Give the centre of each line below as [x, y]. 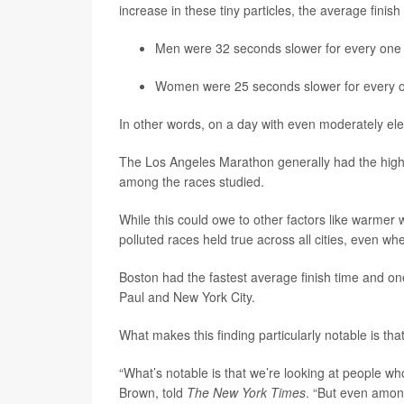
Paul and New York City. [187, 297]
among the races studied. [192, 181]
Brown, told [153, 392]
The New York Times [246, 392]
